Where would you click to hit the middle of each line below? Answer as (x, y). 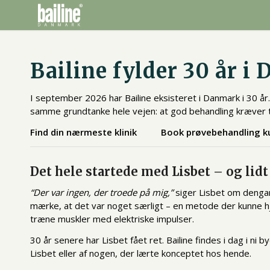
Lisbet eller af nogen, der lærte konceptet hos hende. (141, 253)
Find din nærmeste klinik (83, 132)
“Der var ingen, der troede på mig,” (102, 193)
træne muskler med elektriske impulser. (112, 219)
